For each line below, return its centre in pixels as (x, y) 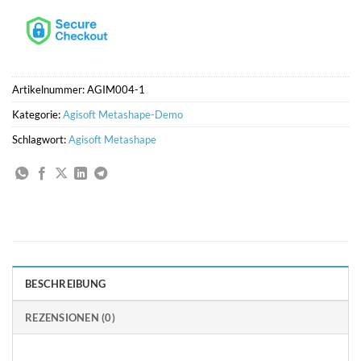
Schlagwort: (40, 140)
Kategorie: (37, 115)
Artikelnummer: (50, 90)
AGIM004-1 (116, 90)
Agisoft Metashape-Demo (123, 115)
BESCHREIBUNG (66, 284)
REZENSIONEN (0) (70, 318)
